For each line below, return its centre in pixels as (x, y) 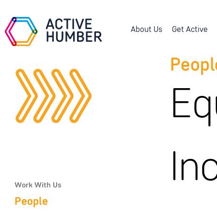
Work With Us (38, 185)
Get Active (190, 30)
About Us (147, 30)
